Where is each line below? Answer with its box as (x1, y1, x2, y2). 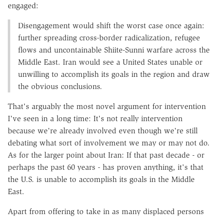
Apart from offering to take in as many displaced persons (8, 206, 204, 216)
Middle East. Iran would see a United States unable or (18, 57, 202, 67)
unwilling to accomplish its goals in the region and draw (18, 69, 210, 79)
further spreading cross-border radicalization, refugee (18, 33, 200, 42)
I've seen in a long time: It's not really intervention (8, 113, 182, 123)
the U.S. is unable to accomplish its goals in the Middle (8, 174, 195, 184)
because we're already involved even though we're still (8, 126, 198, 135)
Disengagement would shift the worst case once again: (18, 20, 204, 30)
